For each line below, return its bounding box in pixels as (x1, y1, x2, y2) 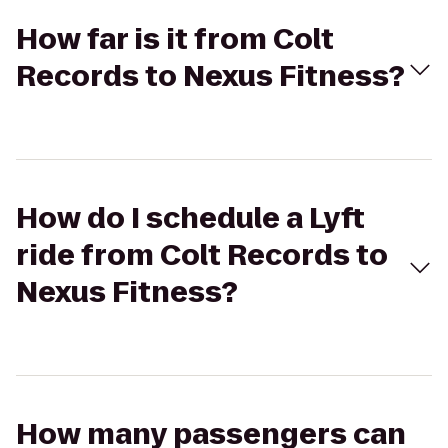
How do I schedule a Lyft (16, 199, 365, 238)
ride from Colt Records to (16, 236, 388, 275)
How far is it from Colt (16, 20, 334, 59)
